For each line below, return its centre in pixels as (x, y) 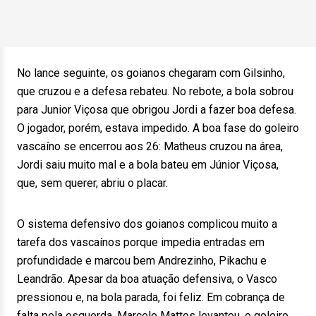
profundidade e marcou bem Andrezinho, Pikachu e (142, 261)
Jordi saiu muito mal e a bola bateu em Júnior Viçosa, (148, 165)
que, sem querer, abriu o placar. (92, 183)
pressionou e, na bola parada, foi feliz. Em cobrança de (151, 297)
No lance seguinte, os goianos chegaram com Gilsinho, (151, 73)
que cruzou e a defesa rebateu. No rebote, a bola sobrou (155, 91)
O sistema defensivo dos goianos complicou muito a (147, 224)
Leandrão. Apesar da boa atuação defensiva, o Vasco (147, 279)
